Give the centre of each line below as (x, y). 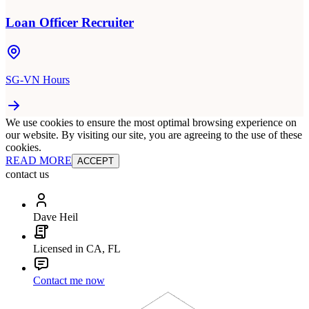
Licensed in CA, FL (77, 248)
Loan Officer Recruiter (70, 22)
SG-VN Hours (38, 79)
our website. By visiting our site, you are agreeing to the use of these (154, 134)
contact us (27, 174)
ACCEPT (96, 161)
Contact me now (69, 280)
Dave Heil (56, 217)
